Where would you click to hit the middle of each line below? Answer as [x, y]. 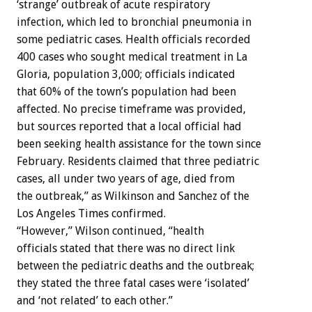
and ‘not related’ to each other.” [95, 300]
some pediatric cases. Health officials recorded [134, 39]
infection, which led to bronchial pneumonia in [134, 22]
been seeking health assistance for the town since [139, 143]
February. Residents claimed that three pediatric [138, 161]
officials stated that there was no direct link [126, 248]
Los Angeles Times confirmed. [91, 213]
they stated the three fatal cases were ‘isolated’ [133, 283]
